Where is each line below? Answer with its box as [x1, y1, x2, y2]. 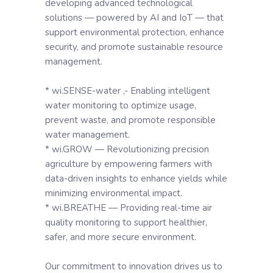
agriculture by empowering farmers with [45, 158, 212, 170]
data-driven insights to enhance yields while [45, 172, 227, 185]
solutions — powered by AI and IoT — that [45, 12, 224, 24]
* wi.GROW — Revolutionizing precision [45, 143, 209, 155]
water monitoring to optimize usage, [45, 99, 196, 112]
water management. [45, 129, 130, 141]
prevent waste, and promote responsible [45, 114, 216, 126]
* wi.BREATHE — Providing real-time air [45, 202, 212, 214]
